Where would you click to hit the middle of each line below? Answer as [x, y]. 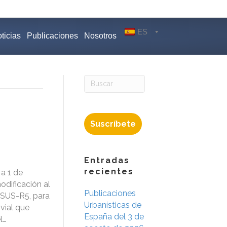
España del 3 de [114, 216]
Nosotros [100, 36]
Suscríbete [113, 124]
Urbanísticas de [113, 205]
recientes [109, 171]
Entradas [107, 160]
